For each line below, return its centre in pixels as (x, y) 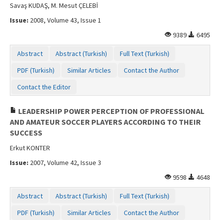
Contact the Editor (44, 87)
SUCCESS (26, 132)
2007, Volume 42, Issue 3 (65, 162)
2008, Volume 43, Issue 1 (65, 20)
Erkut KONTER (30, 148)
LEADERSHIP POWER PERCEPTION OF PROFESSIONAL (110, 111)
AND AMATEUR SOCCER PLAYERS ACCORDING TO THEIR (105, 122)
